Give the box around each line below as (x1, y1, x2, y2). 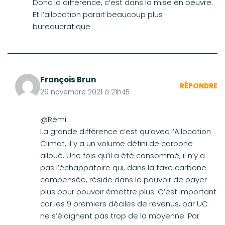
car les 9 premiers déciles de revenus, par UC (40, 198, 208, 209)
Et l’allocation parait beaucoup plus (33, 9, 163, 20)
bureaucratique (33, 21, 90, 32)
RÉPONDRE (180, 81, 217, 91)
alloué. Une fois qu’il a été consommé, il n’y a (40, 150, 205, 161)
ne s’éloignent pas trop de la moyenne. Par (40, 210, 199, 221)
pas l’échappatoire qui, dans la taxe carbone (40, 162, 206, 173)
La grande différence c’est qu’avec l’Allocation (40, 126, 211, 137)
